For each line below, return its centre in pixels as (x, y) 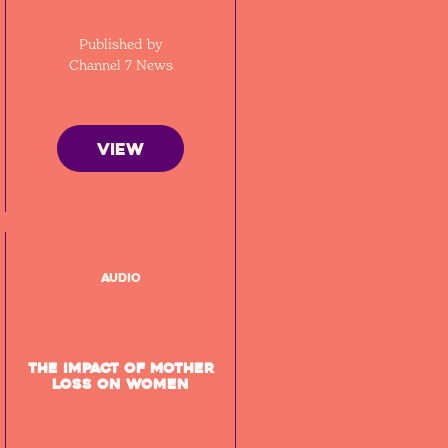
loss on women (121, 384)
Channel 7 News (120, 64)
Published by (120, 43)
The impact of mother (120, 368)
